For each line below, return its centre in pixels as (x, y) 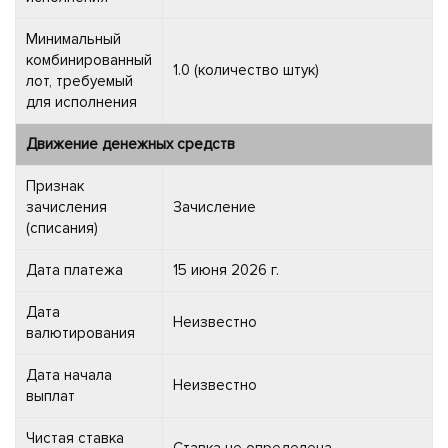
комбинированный (89, 59)
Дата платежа (74, 269)
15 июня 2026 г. (226, 269)
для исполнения (81, 101)
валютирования (80, 332)
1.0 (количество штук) (246, 69)
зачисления (66, 206)
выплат (50, 395)
